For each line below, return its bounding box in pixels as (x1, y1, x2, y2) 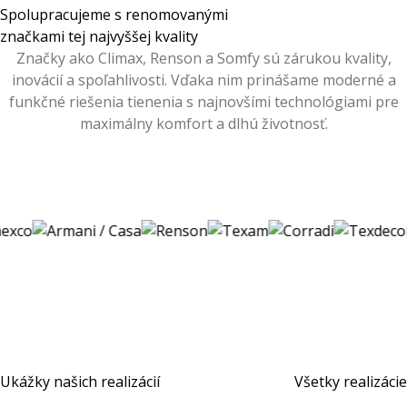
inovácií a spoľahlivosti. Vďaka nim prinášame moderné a (11, 70, 396, 90)
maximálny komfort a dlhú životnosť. (79, 114, 328, 134)
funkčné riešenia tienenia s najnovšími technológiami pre (8, 92, 399, 112)
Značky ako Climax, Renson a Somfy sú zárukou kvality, (15, 48, 392, 68)
